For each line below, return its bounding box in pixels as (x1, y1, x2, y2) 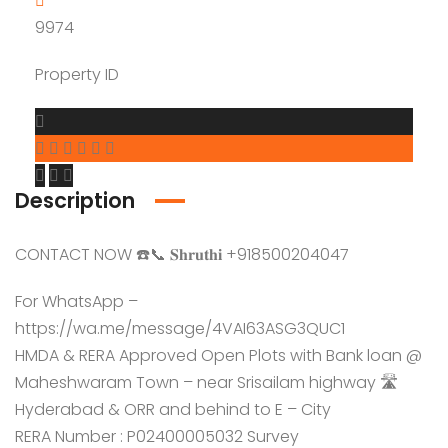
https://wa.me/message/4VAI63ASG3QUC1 (15, 317, 345, 340)
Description (15, 186, 135, 215)
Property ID (35, 63, 119, 86)
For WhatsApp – (15, 290, 138, 313)
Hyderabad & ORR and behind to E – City (15, 398, 331, 421)
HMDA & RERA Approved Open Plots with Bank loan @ (15, 344, 422, 367)
